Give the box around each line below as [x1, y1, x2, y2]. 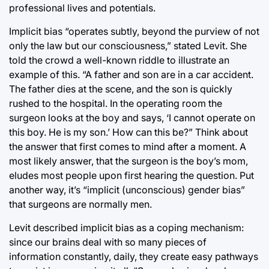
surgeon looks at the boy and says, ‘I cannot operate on [9, 111, 255, 124]
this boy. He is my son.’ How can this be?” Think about [9, 125, 248, 138]
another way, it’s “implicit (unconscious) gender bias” [9, 183, 245, 196]
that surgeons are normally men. [9, 198, 152, 210]
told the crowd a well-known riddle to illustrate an [9, 53, 229, 66]
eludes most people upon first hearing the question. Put [9, 169, 254, 181]
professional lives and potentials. [9, 1, 156, 14]
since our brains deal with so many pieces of [9, 235, 207, 248]
